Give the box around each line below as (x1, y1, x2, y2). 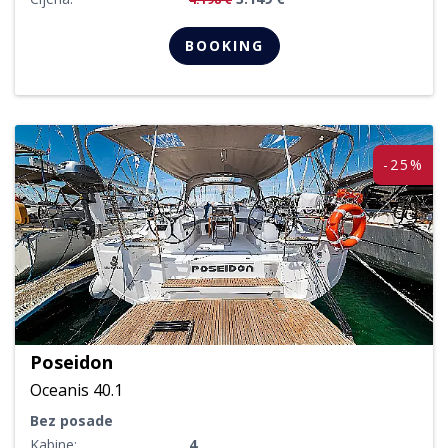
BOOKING (184, 35, 264, 55)
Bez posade (30, 410, 113, 430)
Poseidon (30, 349, 113, 374)
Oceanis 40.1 (30, 378, 123, 401)
